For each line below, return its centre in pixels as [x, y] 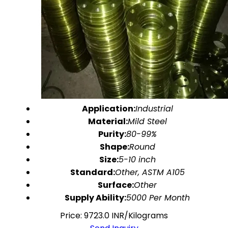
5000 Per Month [158, 198]
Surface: [116, 185]
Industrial [154, 109]
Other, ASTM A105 [150, 172]
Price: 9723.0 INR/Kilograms [114, 216]
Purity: [112, 134]
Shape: [114, 147]
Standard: [92, 172]
